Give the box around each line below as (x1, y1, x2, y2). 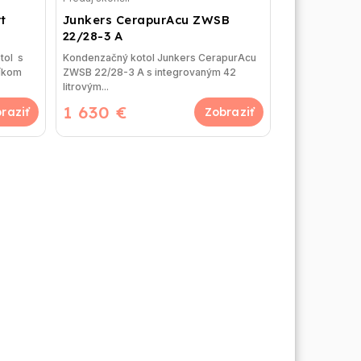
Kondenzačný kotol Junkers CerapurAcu (62, 51, 256, 64)
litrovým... (62, 80, 109, 93)
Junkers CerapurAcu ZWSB (62, 11, 230, 27)
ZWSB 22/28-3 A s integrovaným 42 (62, 65, 236, 78)
